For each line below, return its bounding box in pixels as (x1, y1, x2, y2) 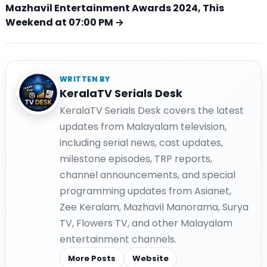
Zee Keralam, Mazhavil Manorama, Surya (60, 200, 249, 214)
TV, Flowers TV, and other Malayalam (60, 216, 232, 230)
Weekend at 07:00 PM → (5, 15, 124, 29)
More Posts (68, 252, 116, 264)
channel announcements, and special (60, 167, 235, 182)
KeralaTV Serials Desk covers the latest (60, 103, 244, 117)
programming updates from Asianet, (60, 184, 231, 198)
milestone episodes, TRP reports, (60, 151, 212, 166)
